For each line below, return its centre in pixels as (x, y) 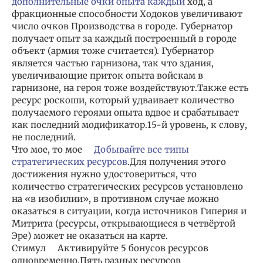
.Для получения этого (177, 162)
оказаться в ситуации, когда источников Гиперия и (129, 211)
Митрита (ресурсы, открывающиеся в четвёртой (124, 224)
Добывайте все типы (141, 150)
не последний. (44, 137)
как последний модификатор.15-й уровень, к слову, (129, 125)
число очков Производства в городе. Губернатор (122, 26)
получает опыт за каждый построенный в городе (124, 39)
